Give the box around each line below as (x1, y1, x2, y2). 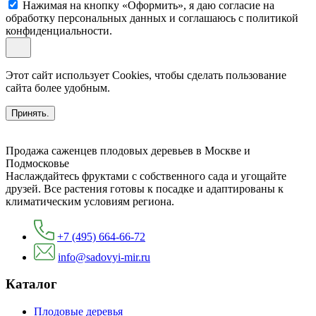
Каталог (6, 276, 57, 292)
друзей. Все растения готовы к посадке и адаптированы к (6, 182, 284, 195)
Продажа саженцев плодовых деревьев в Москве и (6, 144, 250, 157)
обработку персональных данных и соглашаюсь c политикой (6, 11, 298, 24)
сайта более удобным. (6, 81, 110, 94)
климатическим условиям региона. (6, 195, 174, 207)
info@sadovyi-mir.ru (58, 250, 150, 263)
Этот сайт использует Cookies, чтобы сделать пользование (6, 68, 286, 81)
